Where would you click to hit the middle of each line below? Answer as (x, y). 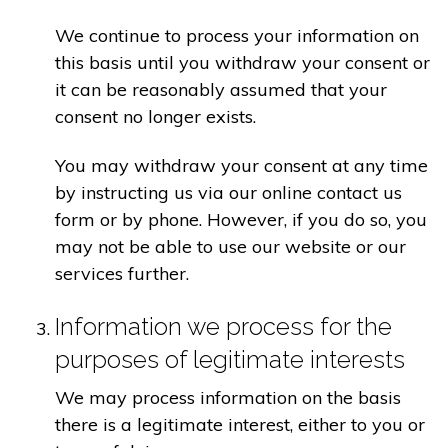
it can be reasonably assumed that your (221, 89)
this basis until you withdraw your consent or (242, 62)
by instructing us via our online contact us (228, 193)
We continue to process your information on (237, 35)
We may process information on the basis (228, 397)
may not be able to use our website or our (230, 247)
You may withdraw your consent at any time (241, 166)
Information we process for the (223, 326)
